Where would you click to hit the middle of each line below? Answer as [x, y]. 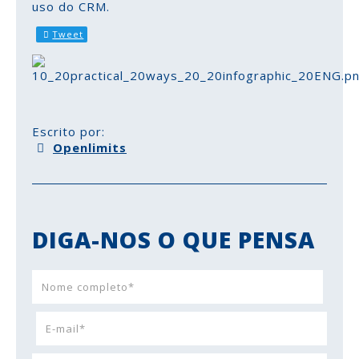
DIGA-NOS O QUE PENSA [173, 239]
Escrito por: [69, 131]
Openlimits [90, 147]
